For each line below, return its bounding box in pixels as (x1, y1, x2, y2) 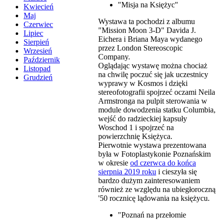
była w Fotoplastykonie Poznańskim (98, 149, 211, 158)
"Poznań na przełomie (118, 210, 186, 219)
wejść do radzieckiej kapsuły (98, 114, 187, 123)
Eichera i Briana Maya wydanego (98, 34, 202, 43)
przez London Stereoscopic (98, 43, 183, 52)
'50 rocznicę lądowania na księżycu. (98, 193, 210, 202)
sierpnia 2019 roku (98, 167, 156, 176)
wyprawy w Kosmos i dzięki (98, 79, 188, 87)
